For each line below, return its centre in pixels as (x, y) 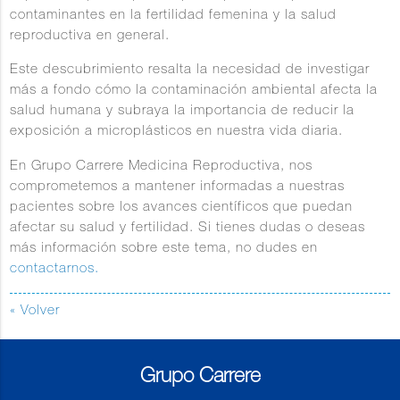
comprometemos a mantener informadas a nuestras (178, 187)
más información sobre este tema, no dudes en (164, 248)
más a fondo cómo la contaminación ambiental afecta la (194, 91)
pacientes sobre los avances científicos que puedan (182, 207)
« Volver (35, 311)
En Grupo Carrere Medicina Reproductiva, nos (162, 166)
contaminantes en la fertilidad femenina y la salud (174, 16)
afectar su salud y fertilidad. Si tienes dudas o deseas (188, 228)
